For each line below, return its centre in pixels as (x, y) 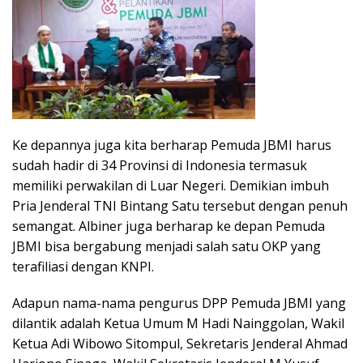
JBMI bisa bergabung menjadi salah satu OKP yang (167, 246)
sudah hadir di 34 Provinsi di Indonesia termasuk (160, 165)
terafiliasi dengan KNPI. (83, 266)
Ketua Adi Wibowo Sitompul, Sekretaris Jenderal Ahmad (180, 343)
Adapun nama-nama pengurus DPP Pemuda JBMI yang (179, 303)
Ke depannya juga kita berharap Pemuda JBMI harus (172, 145)
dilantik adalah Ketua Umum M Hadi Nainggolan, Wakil (178, 323)
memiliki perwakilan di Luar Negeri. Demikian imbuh (171, 185)
